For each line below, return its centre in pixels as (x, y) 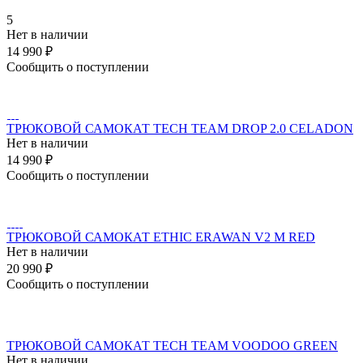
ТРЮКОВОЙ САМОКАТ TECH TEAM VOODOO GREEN (172, 345)
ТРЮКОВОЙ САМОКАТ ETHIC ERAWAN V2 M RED (161, 237)
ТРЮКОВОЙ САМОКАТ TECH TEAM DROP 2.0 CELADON (180, 128)
